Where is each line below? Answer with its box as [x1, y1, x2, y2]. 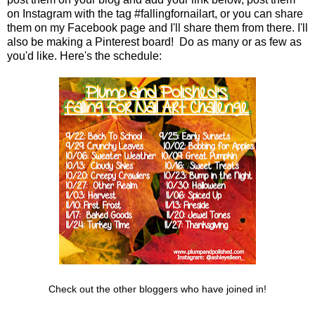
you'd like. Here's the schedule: [7, 50, 162, 63]
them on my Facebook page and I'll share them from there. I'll [7, 22, 308, 34]
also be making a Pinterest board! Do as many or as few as [7, 36, 302, 49]
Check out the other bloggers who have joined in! [49, 283, 266, 295]
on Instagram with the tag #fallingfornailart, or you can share [7, 8, 303, 20]
